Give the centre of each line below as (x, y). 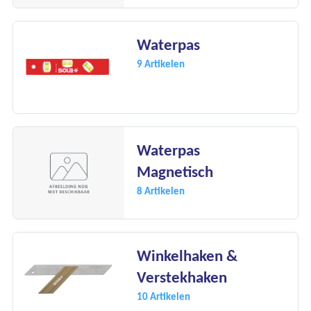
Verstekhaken (182, 277)
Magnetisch (175, 171)
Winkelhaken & (187, 255)
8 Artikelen (161, 190)
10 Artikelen (163, 296)
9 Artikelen (161, 64)
